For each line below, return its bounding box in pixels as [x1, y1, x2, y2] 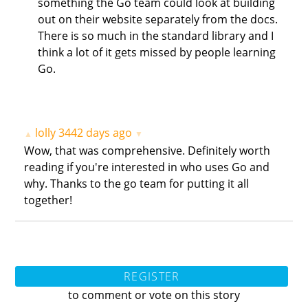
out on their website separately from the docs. [37, 11, 278, 27]
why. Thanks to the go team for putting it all [24, 176, 250, 192]
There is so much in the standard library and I [37, 27, 274, 43]
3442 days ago [58, 125, 133, 141]
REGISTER [124, 269, 180, 285]
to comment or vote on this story [68, 287, 240, 302]
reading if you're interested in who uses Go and [24, 159, 270, 175]
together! [24, 192, 73, 208]
